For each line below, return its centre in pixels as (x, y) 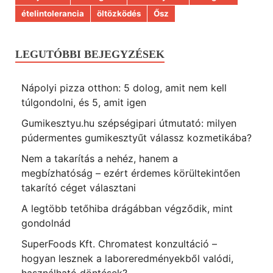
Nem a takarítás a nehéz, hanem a (100, 159)
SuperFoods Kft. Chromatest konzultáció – (119, 244)
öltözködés (119, 14)
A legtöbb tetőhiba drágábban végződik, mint (127, 209)
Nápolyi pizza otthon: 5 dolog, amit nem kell (124, 88)
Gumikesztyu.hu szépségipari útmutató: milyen (129, 123)
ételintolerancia (53, 14)
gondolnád (46, 223)
